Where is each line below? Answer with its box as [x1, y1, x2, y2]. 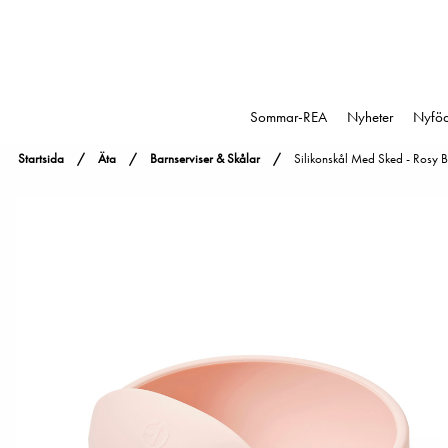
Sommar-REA [250, 107, 327, 127]
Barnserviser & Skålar [150, 150, 260, 167]
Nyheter [347, 107, 393, 127]
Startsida [18, 150, 64, 167]
